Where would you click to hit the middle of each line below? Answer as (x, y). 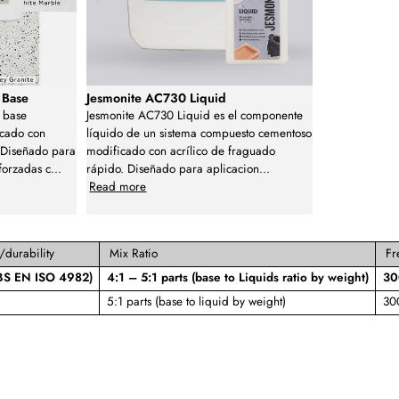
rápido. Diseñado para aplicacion (173, 168)
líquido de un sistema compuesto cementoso (199, 133)
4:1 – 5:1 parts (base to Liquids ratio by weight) (237, 277)
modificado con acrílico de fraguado (181, 151)
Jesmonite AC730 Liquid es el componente (195, 115)
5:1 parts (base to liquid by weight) (196, 301)
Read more (118, 186)
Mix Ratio (134, 253)
